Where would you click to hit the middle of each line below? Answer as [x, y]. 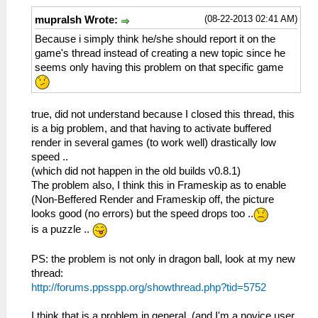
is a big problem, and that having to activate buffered [151, 129]
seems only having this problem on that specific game [159, 67]
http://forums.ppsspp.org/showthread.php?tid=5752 [149, 287]
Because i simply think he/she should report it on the [155, 39]
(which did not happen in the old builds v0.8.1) [136, 171]
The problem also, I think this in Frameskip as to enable [159, 186]
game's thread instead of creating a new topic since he [160, 53]
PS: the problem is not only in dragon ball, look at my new [163, 259]
